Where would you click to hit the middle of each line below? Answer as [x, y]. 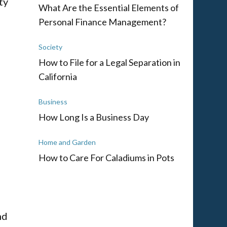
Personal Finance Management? [102, 22]
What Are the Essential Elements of [109, 7]
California [58, 76]
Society [50, 47]
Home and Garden [67, 142]
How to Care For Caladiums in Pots [106, 157]
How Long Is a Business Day [94, 117]
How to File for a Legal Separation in [109, 62]
